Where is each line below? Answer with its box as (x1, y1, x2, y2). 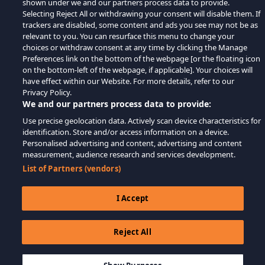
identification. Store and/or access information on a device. (22, 127, 230, 137)
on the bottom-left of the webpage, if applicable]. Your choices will (22, 64, 253, 75)
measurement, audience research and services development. (22, 149, 236, 160)
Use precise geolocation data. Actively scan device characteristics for (22, 115, 261, 126)
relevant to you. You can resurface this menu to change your (22, 31, 235, 41)
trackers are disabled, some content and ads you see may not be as (22, 20, 258, 30)
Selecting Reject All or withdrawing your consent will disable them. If (22, 8, 261, 19)
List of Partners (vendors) (22, 163, 121, 174)
